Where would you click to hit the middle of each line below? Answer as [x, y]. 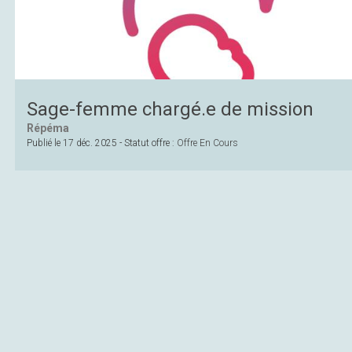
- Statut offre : [147, 143]
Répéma [48, 128]
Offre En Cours [207, 143]
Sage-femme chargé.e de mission [170, 110]
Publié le [45, 143]
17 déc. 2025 [90, 143]
